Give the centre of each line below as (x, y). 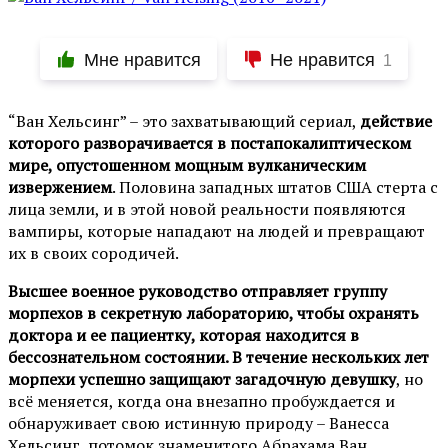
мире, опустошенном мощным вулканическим (187, 165)
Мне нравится (142, 60)
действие (396, 121)
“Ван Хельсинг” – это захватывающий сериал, (184, 121)
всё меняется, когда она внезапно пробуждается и (201, 401)
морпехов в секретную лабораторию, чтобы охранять (213, 313)
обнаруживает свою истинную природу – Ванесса (198, 423)
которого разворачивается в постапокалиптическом (209, 143)
